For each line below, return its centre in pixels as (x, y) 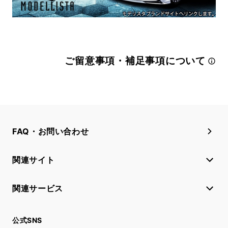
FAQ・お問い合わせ (51, 131)
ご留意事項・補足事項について (135, 61)
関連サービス (38, 188)
